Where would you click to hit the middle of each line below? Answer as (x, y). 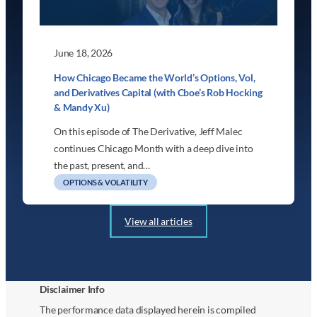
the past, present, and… (102, 166)
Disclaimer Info (72, 289)
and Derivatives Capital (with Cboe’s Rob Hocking (158, 93)
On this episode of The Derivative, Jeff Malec (148, 132)
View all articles (158, 221)
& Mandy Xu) (82, 108)
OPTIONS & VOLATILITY (105, 183)
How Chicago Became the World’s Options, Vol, (155, 78)
